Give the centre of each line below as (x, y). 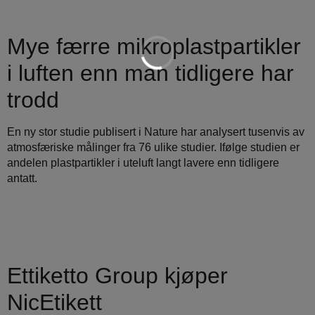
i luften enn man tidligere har (150, 73)
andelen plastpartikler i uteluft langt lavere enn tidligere (143, 162)
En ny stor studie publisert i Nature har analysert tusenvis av (156, 131)
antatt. (22, 178)
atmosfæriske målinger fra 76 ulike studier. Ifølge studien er (153, 147)
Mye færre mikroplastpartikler (154, 46)
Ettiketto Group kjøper (117, 276)
